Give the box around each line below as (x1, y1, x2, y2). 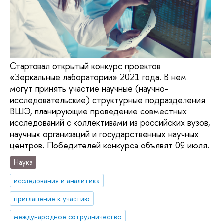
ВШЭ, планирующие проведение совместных (10, 105, 187, 118)
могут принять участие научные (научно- (10, 82, 168, 95)
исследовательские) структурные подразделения (10, 94, 205, 107)
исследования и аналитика (14, 175, 100, 185)
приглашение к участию (14, 193, 90, 203)
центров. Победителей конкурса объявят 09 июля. (10, 139, 209, 152)
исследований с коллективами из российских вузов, (10, 116, 210, 129)
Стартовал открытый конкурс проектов (10, 60, 161, 73)
